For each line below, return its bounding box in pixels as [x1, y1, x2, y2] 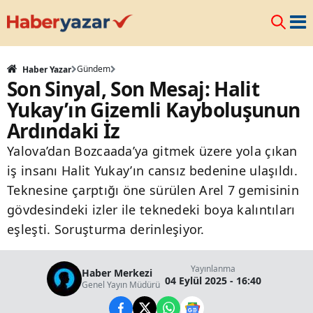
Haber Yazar [20, 64, 71, 75]
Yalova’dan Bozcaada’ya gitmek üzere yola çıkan [7, 143, 298, 159]
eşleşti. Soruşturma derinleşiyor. [7, 221, 204, 238]
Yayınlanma [191, 263, 235, 275]
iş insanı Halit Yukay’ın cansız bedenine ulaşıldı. [7, 162, 298, 179]
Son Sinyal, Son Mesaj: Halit [7, 75, 260, 102]
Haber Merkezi [82, 266, 152, 279]
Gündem [77, 63, 110, 75]
